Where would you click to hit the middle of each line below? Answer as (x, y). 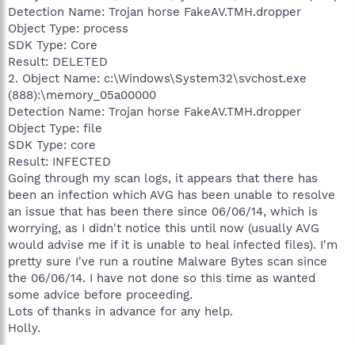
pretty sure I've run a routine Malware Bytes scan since (168, 261)
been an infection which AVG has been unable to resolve (172, 195)
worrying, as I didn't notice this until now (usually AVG (164, 228)
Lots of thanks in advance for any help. (120, 311)
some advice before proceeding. (100, 294)
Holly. (24, 328)
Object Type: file (55, 128)
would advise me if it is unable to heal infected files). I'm (173, 244)
